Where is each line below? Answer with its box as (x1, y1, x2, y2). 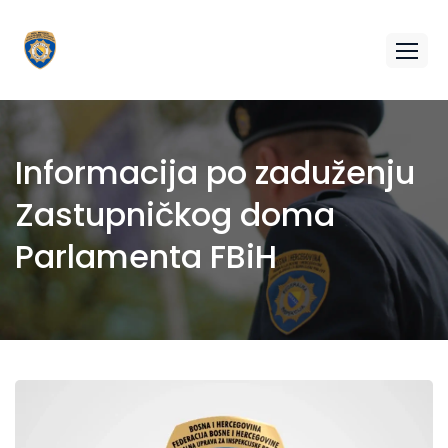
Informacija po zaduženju (15, 150, 415, 195)
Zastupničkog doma (15, 192, 335, 237)
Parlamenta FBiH (15, 234, 277, 279)
